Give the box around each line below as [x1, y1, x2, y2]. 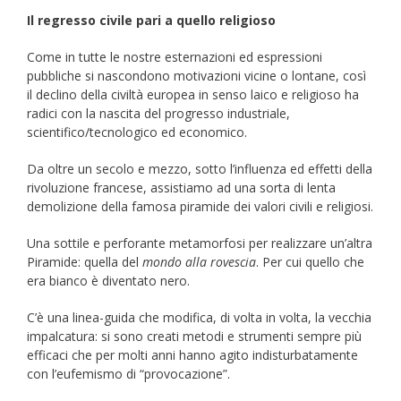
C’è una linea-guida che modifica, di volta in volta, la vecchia [27, 309, 371, 327]
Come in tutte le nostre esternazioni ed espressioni [27, 48, 322, 66]
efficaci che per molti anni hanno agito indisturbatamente [27, 346, 358, 364]
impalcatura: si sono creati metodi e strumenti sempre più [27, 328, 362, 346]
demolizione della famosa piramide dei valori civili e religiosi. [27, 198, 373, 216]
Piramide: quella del [27, 253, 139, 271]
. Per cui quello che [256, 253, 364, 271]
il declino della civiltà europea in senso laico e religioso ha [27, 86, 359, 104]
